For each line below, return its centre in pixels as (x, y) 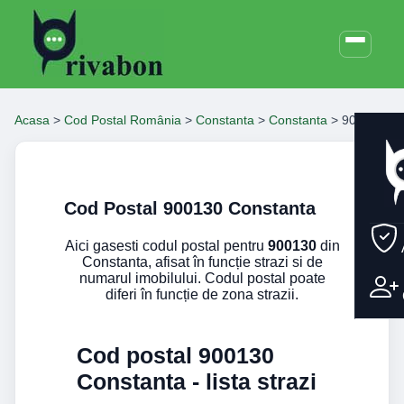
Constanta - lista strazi (197, 382)
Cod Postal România (123, 120)
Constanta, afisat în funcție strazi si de (202, 262)
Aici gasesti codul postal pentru (166, 246)
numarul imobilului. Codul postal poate (202, 279)
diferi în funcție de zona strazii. (202, 295)
